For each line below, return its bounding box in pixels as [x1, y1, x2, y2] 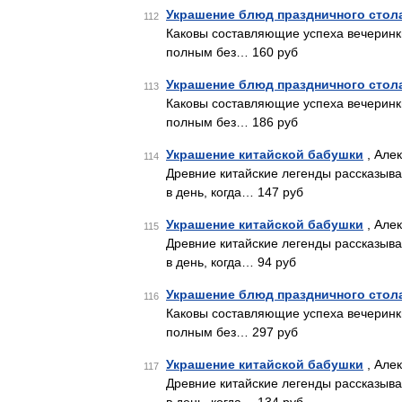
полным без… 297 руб [166, 325, 298, 339]
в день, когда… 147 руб [166, 185, 303, 199]
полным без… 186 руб [166, 115, 298, 129]
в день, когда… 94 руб [166, 255, 296, 269]
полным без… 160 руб [166, 45, 298, 59]
